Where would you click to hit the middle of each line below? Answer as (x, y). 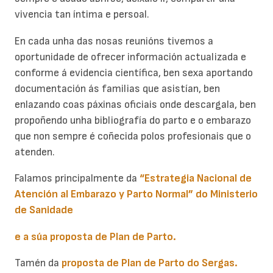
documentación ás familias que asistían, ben (117, 88)
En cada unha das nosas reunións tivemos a (114, 41)
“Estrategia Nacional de (196, 179)
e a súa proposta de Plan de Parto (94, 236)
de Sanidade (44, 210)
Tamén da (38, 263)
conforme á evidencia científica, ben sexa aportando (134, 73)
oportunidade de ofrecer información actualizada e (130, 57)
